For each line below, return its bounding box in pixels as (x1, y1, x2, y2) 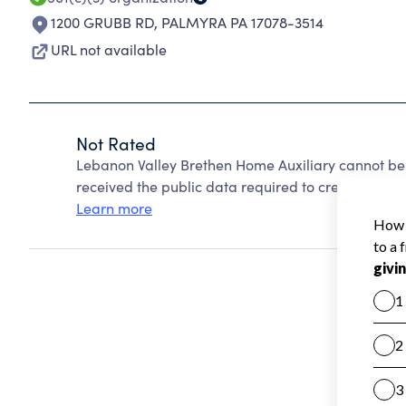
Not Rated (76, 131, 156, 155)
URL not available (51, 40, 167, 59)
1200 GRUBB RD (51, 13, 154, 32)
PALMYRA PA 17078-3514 (161, 13, 324, 32)
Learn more (76, 198, 152, 217)
